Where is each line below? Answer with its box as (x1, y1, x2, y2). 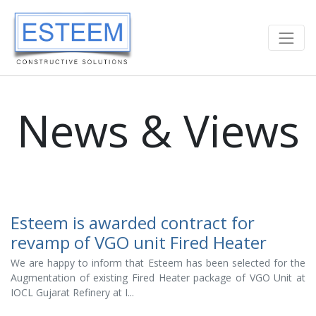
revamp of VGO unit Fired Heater (11, 231, 267, 254)
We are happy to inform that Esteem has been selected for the (11, 256, 305, 269)
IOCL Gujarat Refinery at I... (11, 286, 134, 299)
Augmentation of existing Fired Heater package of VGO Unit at (11, 271, 305, 284)
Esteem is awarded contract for (11, 211, 255, 234)
